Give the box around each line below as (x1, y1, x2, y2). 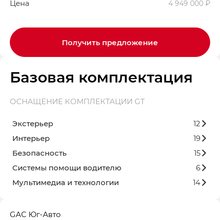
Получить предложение (62, 37, 158, 48)
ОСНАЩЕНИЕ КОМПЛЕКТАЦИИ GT (10, 96, 145, 107)
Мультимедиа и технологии (12, 177, 119, 188)
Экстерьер (12, 118, 53, 129)
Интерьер (12, 133, 50, 143)
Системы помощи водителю (12, 163, 121, 173)
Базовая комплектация (10, 67, 193, 87)
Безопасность (12, 148, 67, 158)
